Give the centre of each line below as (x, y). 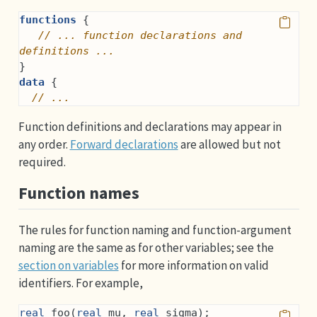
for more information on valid (194, 265)
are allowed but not (229, 144)
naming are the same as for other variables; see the (146, 248)
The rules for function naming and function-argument (155, 230)
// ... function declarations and (140, 35)
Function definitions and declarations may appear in (150, 126)
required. (42, 162)
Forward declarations (124, 144)
